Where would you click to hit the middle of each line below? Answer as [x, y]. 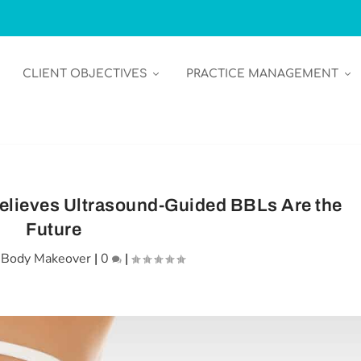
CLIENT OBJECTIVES [84, 73]
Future [54, 230]
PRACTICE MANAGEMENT [262, 73]
